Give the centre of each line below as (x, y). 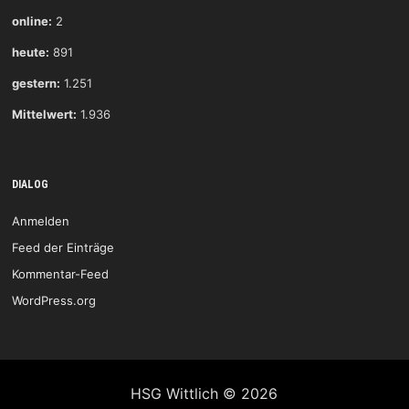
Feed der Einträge (63, 248)
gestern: (36, 84)
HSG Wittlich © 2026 (204, 394)
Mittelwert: (44, 115)
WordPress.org (53, 301)
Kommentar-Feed (60, 274)
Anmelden (40, 221)
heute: (30, 52)
